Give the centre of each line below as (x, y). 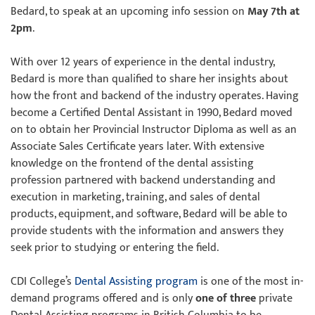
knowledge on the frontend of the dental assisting (132, 163)
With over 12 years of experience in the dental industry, (142, 62)
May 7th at (274, 12)
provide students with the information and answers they (147, 231)
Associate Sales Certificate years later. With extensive (137, 147)
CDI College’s (43, 282)
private (276, 298)
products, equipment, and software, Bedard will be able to (149, 214)
